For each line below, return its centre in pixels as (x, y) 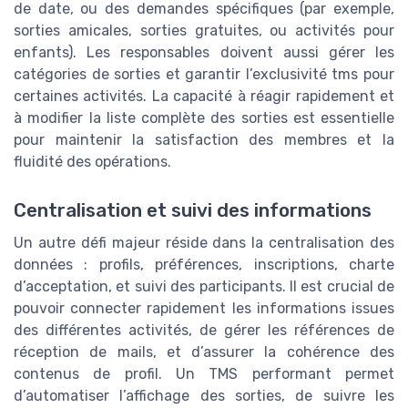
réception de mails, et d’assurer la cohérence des (204, 352)
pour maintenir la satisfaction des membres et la (204, 139)
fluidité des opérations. (92, 161)
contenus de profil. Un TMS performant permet (204, 373)
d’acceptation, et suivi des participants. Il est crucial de (204, 286)
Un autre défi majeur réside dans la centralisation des (204, 242)
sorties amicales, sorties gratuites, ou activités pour (204, 30)
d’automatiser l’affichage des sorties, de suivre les (204, 395)
